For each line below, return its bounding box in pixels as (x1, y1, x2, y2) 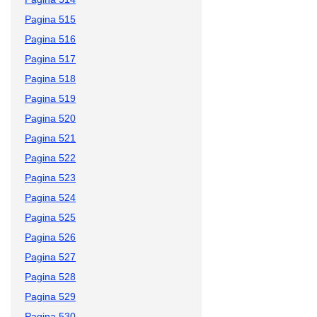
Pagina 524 (25, 191, 76, 203)
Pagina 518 (25, 72, 76, 84)
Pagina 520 (25, 112, 76, 124)
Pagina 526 (25, 231, 76, 243)
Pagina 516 (25, 33, 76, 45)
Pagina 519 (25, 92, 76, 104)
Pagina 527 (25, 250, 76, 263)
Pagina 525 (25, 211, 76, 223)
